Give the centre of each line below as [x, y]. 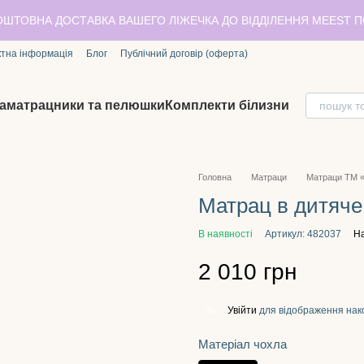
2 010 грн [247, 271]
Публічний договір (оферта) [184, 54]
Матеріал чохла [243, 344]
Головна [215, 177]
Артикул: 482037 [303, 234]
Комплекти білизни [227, 105]
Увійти [242, 310]
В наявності [225, 234]
